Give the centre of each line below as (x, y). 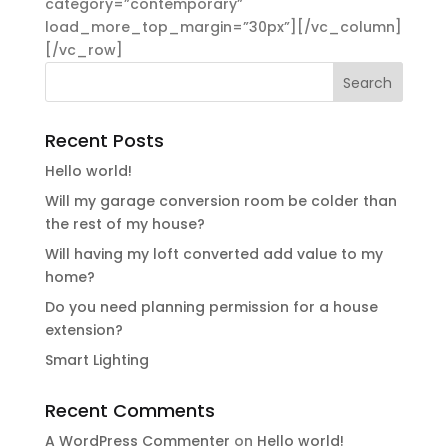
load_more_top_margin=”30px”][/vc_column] (223, 27)
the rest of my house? (124, 224)
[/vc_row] (83, 50)
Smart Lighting (96, 360)
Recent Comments (129, 410)
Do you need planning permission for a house (211, 307)
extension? (83, 330)
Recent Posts (104, 140)
